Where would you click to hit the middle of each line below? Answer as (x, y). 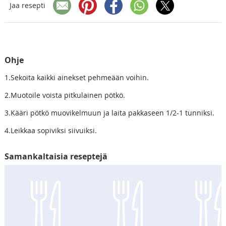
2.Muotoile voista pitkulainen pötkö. (65, 95)
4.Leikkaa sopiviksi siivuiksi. (50, 130)
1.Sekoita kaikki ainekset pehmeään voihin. (76, 77)
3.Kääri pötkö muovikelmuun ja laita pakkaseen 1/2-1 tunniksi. (109, 112)
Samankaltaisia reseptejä (56, 156)
